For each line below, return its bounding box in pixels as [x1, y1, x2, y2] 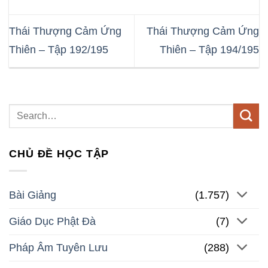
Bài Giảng [9, 188, 56, 201]
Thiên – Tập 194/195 [160, 44, 259, 56]
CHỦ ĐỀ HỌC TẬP [9, 147, 109, 160]
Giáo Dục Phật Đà [9, 215, 96, 227]
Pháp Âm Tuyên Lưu [9, 241, 108, 254]
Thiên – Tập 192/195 [9, 44, 108, 56]
